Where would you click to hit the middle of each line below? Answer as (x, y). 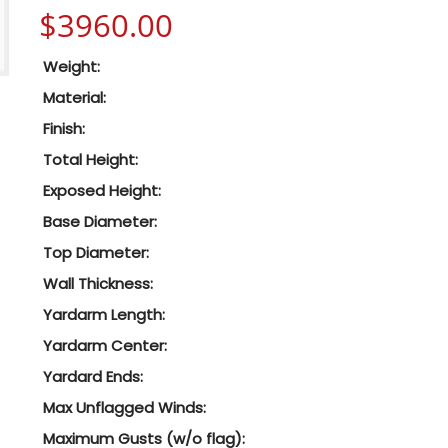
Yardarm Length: (104, 314)
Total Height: (90, 159)
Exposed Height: (102, 190)
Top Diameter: (96, 252)
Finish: (64, 128)
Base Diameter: (100, 221)
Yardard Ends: (93, 376)
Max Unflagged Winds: (124, 407)
